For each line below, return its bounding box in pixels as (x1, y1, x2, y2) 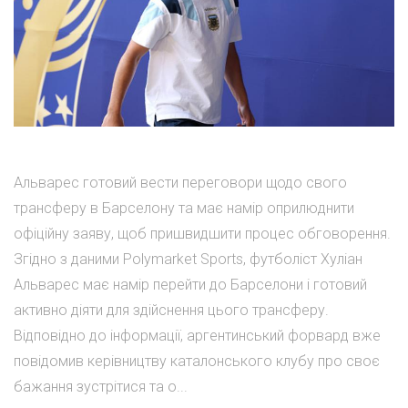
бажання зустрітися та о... (14, 378, 188, 396)
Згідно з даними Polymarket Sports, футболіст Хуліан (14, 250, 362, 269)
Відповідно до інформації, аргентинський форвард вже (14, 327, 381, 345)
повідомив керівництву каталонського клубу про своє (14, 352, 380, 371)
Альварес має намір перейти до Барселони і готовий (14, 276, 367, 294)
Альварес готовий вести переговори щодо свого (14, 174, 347, 192)
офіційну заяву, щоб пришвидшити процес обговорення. (14, 225, 391, 243)
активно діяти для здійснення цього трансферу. (14, 301, 329, 320)
